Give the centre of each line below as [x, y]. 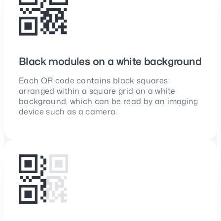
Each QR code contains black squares [93, 81]
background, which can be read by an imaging [109, 101]
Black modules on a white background [110, 61]
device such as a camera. [68, 112]
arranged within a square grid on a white [97, 91]
